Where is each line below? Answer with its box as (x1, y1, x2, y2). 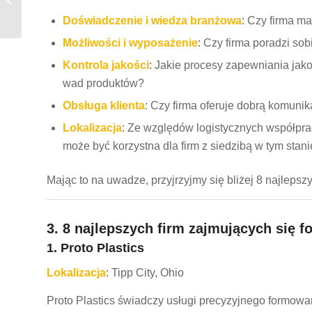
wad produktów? (63, 77, 144, 90)
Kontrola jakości (63, 59, 149, 72)
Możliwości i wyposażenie (63, 37, 198, 49)
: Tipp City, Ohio (106, 267, 184, 279)
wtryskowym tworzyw (24, 3, 110, 14)
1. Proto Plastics (47, 240, 144, 255)
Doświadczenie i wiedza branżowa (63, 15, 242, 27)
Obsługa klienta (63, 100, 145, 112)
